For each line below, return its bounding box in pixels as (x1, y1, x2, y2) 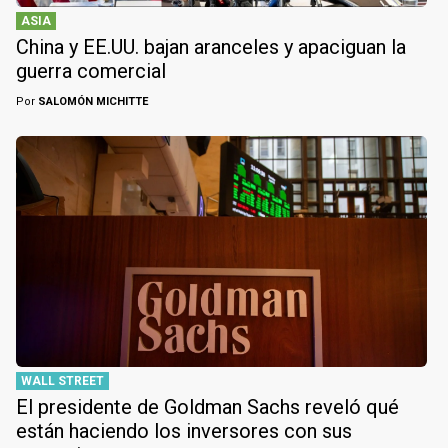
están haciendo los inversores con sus (16, 418, 352, 443)
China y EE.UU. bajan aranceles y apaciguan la (16, 34, 406, 59)
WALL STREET (21, 373, 104, 388)
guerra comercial (16, 58, 166, 83)
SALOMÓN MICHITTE (35, 94, 148, 108)
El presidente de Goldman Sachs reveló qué (16, 394, 399, 419)
